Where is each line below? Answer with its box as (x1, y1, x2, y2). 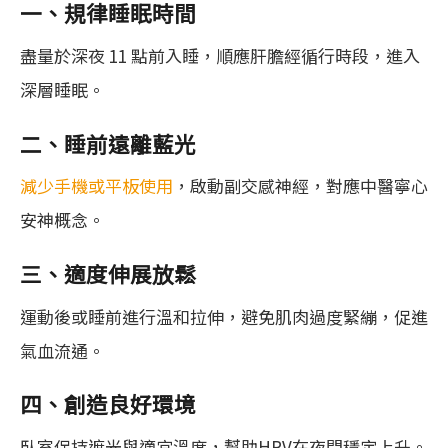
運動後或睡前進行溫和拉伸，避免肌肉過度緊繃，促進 (20, 303, 428, 329)
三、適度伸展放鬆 (20, 258, 196, 289)
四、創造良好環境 (20, 388, 196, 420)
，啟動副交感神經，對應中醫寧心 (173, 173, 428, 199)
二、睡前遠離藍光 (20, 127, 196, 159)
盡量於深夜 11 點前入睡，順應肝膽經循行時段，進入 (20, 43, 420, 69)
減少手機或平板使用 (20, 173, 173, 199)
